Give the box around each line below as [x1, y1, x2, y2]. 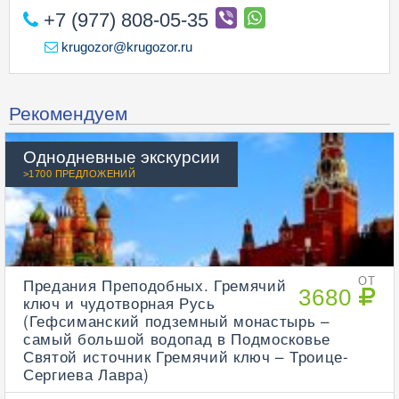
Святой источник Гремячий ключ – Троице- [23, 345, 349, 367]
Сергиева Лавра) [23, 362, 150, 385]
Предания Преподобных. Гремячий [23, 273, 287, 296]
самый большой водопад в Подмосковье [23, 327, 330, 349]
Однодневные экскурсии [23, 143, 220, 167]
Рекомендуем [9, 99, 127, 126]
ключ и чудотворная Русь [23, 291, 216, 313]
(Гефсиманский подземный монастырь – [23, 309, 330, 331]
